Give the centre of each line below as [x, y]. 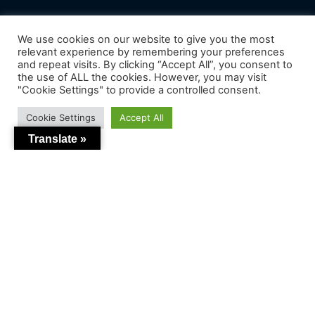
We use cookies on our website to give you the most [146, 39]
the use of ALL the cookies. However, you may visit [142, 77]
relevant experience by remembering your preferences [151, 52]
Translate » [57, 139]
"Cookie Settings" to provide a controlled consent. [139, 90]
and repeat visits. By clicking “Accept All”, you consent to [155, 65]
